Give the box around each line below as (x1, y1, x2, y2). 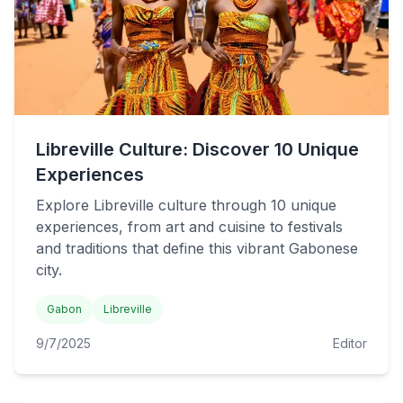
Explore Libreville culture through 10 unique (36, 196, 336, 214)
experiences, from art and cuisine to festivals (36, 218, 343, 236)
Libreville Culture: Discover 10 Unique (36, 139, 359, 160)
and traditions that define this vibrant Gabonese (36, 239, 358, 257)
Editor (333, 336, 367, 351)
